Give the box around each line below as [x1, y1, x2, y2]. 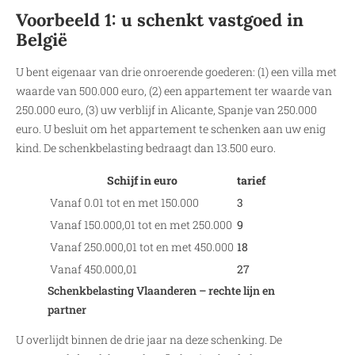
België [16, 28, 67, 51]
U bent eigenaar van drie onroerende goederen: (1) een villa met [16, 63, 337, 79]
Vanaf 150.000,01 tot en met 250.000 [50, 216, 232, 232]
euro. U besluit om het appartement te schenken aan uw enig [16, 120, 326, 136]
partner [48, 301, 86, 317]
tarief [237, 172, 265, 188]
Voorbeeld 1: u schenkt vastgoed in [16, 8, 303, 31]
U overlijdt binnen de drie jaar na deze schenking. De [16, 332, 282, 348]
